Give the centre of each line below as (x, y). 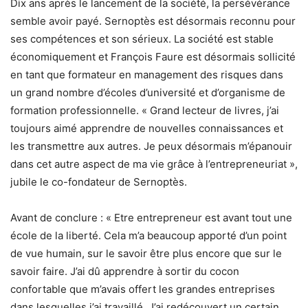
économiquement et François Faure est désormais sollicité (153, 56)
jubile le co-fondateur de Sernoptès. (99, 181)
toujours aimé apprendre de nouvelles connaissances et (147, 128)
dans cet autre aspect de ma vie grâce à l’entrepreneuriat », (154, 164)
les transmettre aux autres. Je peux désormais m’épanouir (151, 146)
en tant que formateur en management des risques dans (147, 74)
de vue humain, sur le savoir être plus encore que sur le (146, 253)
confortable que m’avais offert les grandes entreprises (143, 289)
